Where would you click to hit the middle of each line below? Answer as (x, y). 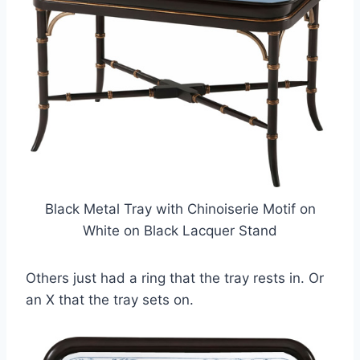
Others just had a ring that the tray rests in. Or (175, 278)
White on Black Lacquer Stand (180, 230)
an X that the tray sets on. (110, 299)
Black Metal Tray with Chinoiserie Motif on (180, 209)
